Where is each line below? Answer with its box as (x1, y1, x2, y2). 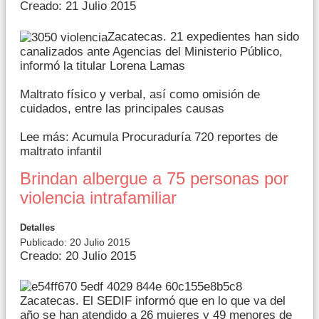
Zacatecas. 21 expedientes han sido (108, 30, 299, 44)
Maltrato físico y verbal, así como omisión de (20, 87, 260, 101)
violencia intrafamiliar (20, 188, 177, 207)
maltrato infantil (20, 144, 102, 158)
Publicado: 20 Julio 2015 (20, 236, 130, 248)
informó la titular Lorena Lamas (20, 58, 185, 73)
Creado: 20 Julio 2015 (20, 249, 136, 263)
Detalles (20, 221, 55, 233)
